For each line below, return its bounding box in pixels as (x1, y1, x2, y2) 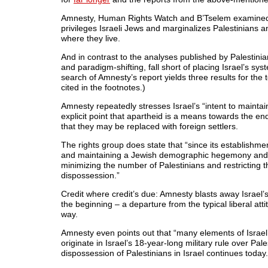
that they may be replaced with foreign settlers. (61, 121, 238, 131)
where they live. (61, 33, 120, 43)
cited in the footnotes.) (61, 83, 145, 92)
